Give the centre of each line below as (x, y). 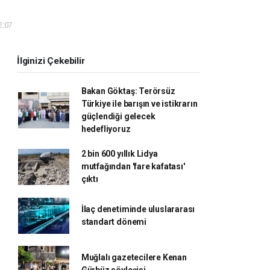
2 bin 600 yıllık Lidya (119, 154)
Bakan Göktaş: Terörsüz (128, 91)
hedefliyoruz (106, 129)
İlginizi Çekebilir (51, 61)
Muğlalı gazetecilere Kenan (134, 258)
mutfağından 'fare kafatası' (133, 167)
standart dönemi (114, 222)
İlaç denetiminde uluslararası (138, 209)
